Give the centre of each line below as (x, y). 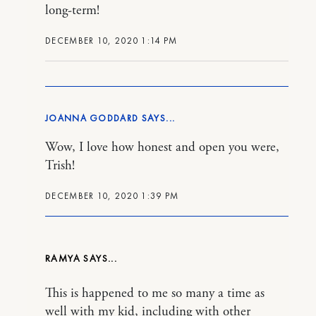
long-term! (72, 10)
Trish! (60, 165)
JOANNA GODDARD (92, 118)
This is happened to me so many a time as (155, 293)
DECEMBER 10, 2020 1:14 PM (111, 40)
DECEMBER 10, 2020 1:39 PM (112, 195)
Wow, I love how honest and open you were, (162, 147)
